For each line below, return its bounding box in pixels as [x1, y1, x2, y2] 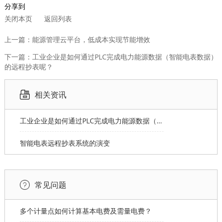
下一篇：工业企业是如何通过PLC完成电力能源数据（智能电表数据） [4, 52, 218, 62]
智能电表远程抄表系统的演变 [19, 138, 110, 148]
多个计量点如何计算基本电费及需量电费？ [19, 206, 152, 216]
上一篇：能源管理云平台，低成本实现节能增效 [4, 35, 150, 45]
